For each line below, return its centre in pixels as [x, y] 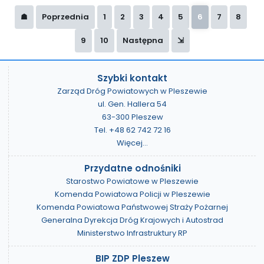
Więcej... [132, 143]
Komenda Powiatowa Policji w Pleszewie [132, 194]
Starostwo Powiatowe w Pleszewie [132, 181]
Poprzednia [65, 16]
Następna [143, 40]
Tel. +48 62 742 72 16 [132, 130]
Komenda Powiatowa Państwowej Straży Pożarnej [132, 207]
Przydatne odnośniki [132, 169]
